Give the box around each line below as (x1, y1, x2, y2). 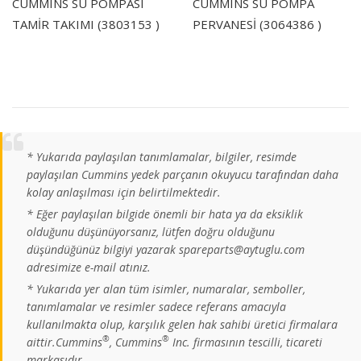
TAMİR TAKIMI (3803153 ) (12, 15, 160, 32)
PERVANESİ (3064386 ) (193, 15, 322, 32)
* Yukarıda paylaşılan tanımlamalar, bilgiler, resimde (27, 148, 297, 164)
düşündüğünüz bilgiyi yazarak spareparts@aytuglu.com (27, 241, 305, 257)
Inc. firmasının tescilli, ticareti (169, 334, 322, 350)
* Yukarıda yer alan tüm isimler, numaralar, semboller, (27, 280, 305, 297)
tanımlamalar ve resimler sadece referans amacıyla (27, 298, 286, 314)
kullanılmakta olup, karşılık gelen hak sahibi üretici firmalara (27, 316, 338, 332)
